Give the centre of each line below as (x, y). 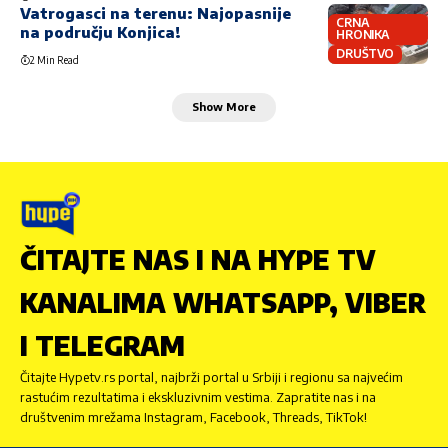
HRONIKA (363, 35)
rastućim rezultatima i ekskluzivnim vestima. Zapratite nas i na (198, 396)
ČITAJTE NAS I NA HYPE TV (198, 259)
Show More (224, 107)
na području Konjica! (100, 31)
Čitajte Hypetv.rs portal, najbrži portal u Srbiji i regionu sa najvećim (211, 376)
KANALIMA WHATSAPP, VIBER (223, 302)
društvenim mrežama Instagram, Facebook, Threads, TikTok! (193, 416)
